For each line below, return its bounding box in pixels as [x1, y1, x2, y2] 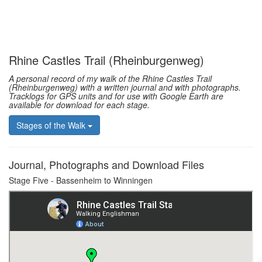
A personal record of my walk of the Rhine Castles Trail [9, 73, 212, 85]
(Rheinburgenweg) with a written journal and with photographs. [9, 81, 241, 94]
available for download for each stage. [9, 99, 150, 111]
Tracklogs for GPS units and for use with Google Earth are [9, 90, 223, 102]
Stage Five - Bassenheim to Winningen [9, 174, 153, 186]
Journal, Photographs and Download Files [9, 156, 204, 172]
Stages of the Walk [16, 119, 88, 131]
